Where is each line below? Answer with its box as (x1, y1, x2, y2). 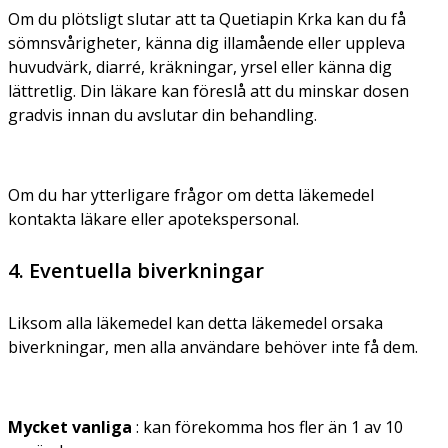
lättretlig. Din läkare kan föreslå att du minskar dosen (8, 79, 409, 102)
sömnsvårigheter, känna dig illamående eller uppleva (8, 31, 405, 54)
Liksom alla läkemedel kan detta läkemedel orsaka (8, 311, 383, 334)
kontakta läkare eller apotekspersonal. (8, 207, 299, 230)
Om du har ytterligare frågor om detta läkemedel (8, 183, 374, 206)
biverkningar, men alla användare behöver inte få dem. (8, 335, 418, 358)
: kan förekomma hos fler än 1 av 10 (132, 415, 403, 438)
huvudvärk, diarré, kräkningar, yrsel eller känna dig (8, 55, 392, 78)
